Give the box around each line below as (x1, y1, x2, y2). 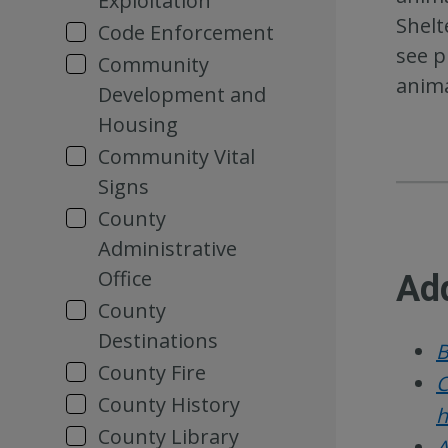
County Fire (98, 359, 206, 386)
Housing (98, 111, 178, 138)
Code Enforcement (98, 19, 274, 46)
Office (98, 265, 152, 292)
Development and (98, 81, 266, 108)
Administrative (98, 235, 237, 262)
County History (98, 391, 240, 418)
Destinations (98, 327, 218, 354)
